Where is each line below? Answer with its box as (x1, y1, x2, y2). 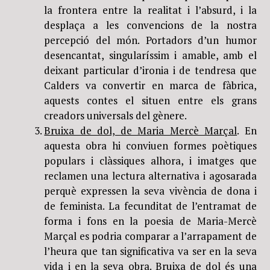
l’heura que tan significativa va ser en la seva (44, 243, 257, 258)
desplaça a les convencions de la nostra (44, 17, 257, 32)
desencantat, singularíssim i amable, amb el (44, 48, 257, 62)
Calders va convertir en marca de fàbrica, (44, 78, 257, 92)
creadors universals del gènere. (44, 108, 187, 122)
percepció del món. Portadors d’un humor (44, 33, 257, 47)
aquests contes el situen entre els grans (44, 93, 257, 107)
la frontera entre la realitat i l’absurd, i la (44, 2, 257, 17)
